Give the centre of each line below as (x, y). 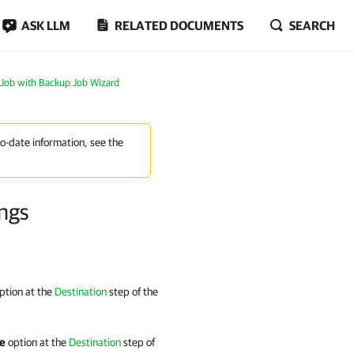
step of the (132, 292)
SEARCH (312, 25)
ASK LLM (46, 25)
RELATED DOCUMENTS (179, 25)
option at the (37, 342)
